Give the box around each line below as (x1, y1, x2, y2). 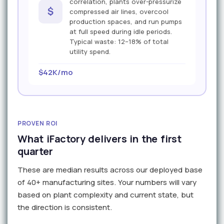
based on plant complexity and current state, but (17, 189, 193, 200)
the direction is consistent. (17, 202, 112, 213)
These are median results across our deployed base (17, 164, 202, 175)
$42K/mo (38, 67, 73, 78)
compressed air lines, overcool (69, 7, 168, 16)
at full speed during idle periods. (69, 27, 172, 36)
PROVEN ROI (17, 119, 57, 128)
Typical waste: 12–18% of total (69, 37, 168, 46)
